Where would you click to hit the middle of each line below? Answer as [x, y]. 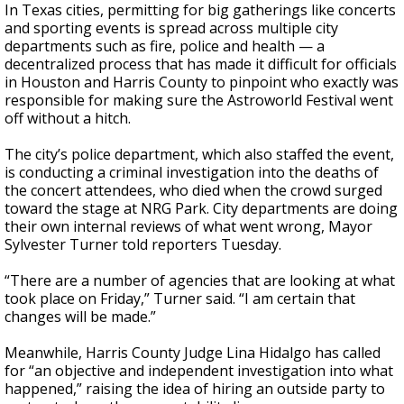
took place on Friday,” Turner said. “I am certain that [180, 298]
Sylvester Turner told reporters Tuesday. [143, 244]
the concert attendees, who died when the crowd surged [193, 190]
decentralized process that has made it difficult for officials [201, 64]
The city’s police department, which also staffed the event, [199, 154]
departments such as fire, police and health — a [165, 46]
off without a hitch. [68, 118]
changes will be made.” [80, 317]
